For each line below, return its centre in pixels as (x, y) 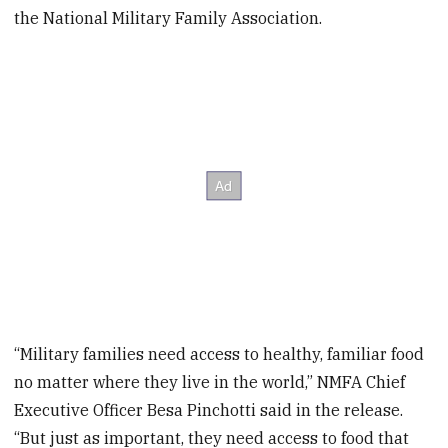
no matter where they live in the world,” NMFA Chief (210, 381)
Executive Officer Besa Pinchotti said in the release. (209, 409)
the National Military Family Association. (168, 18)
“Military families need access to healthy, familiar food (219, 353)
